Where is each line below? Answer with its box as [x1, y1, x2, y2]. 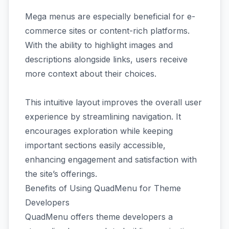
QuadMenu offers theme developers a [25, 212, 173, 222]
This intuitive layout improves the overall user [25, 97, 202, 107]
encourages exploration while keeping [25, 126, 173, 136]
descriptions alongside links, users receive [25, 54, 188, 64]
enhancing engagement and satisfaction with [25, 154, 197, 165]
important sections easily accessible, [25, 140, 166, 150]
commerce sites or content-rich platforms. [25, 26, 190, 36]
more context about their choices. [25, 68, 156, 79]
